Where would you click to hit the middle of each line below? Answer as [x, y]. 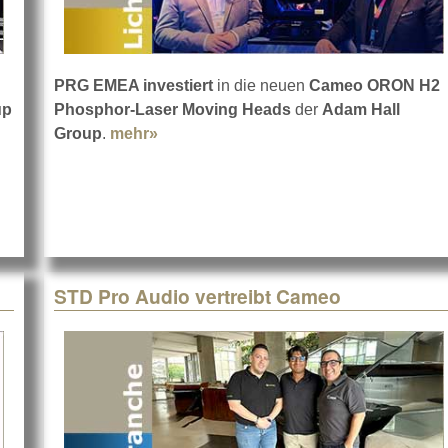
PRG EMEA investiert [133, 86]
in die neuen [261, 86]
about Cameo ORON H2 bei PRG [280, 134]
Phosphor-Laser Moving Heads [172, 110]
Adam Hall [361, 110]
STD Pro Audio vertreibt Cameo [197, 296]
